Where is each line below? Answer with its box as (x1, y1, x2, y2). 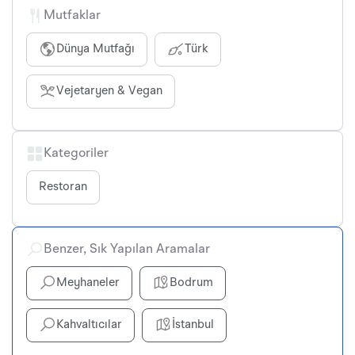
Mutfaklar (44, 9, 101, 22)
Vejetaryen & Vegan (56, 85, 162, 97)
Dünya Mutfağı (56, 43, 135, 55)
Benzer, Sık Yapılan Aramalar (44, 242, 210, 256)
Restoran (39, 181, 87, 193)
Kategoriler (44, 147, 109, 160)
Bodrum (170, 277, 213, 289)
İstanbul (172, 319, 214, 331)
